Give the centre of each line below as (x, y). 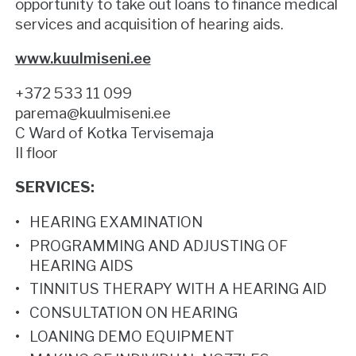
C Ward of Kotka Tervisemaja (114, 133)
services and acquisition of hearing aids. (149, 24)
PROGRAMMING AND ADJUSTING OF (159, 246)
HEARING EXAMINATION (116, 222)
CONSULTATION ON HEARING (134, 312)
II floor (36, 153)
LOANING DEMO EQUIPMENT (132, 336)
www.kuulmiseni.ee (83, 59)
